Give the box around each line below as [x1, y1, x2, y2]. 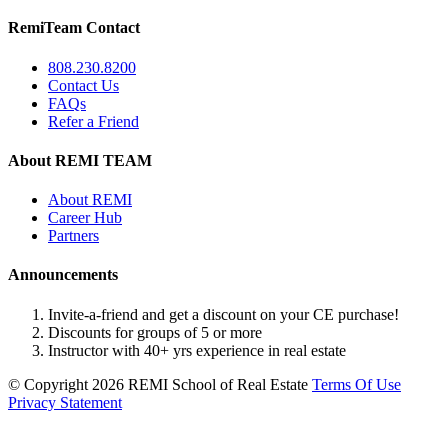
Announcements [8, 266, 118, 284]
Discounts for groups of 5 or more [48, 323, 262, 341]
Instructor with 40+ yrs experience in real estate [48, 341, 346, 359]
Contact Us [48, 76, 119, 94]
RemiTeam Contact [8, 19, 140, 37]
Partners [48, 227, 99, 245]
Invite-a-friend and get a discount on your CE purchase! [48, 305, 399, 323]
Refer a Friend [48, 112, 139, 130]
